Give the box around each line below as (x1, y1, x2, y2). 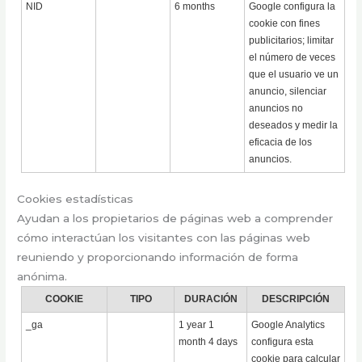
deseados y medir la (249, 119, 339, 131)
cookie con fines (249, 17, 321, 29)
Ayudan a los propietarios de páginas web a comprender (17, 212, 334, 225)
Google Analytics (251, 319, 326, 331)
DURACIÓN (183, 293, 238, 305)
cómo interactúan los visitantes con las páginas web (17, 231, 311, 245)
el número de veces (249, 51, 336, 63)
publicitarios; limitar (249, 34, 335, 46)
